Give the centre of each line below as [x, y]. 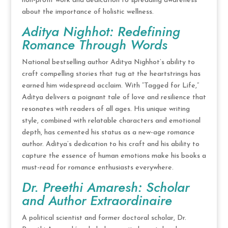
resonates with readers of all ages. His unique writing [106, 109]
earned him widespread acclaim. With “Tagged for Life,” [110, 85]
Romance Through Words [94, 45]
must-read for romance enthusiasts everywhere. [97, 167]
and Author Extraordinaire [97, 200]
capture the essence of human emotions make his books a [114, 156]
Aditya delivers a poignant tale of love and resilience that [114, 97]
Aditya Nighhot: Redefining [101, 31]
